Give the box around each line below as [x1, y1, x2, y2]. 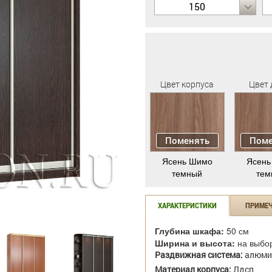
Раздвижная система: [155, 249, 243, 261]
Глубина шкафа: [155, 225, 226, 237]
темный [172, 167, 203, 180]
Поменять [165, 134, 209, 147]
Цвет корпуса [160, 78, 214, 90]
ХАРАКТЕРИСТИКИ [158, 200, 217, 211]
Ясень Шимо [161, 155, 212, 168]
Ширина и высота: [155, 237, 235, 250]
